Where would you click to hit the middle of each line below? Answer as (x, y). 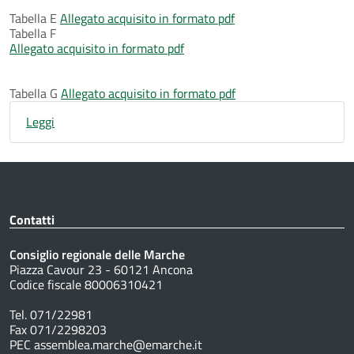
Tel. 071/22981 (51, 314)
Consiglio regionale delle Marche (97, 254)
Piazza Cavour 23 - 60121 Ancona (101, 269)
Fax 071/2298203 (58, 329)
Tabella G (35, 93)
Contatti (32, 219)
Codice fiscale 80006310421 (86, 284)
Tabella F (33, 33)
